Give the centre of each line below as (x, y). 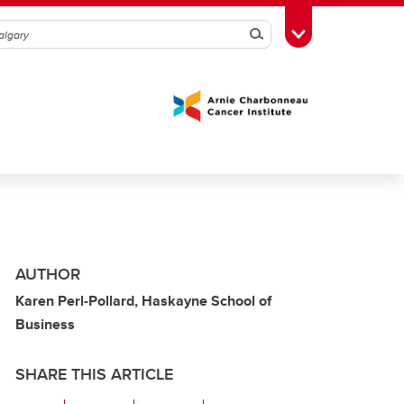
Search (281, 34)
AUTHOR (48, 274)
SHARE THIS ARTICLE (94, 374)
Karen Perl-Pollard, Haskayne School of (143, 301)
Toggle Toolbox (344, 32)
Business (45, 324)
